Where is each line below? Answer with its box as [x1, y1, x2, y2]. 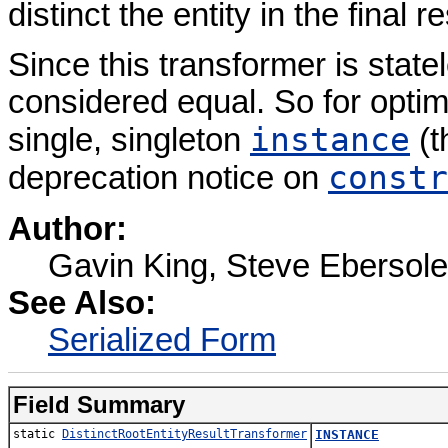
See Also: [8, 284, 156, 321]
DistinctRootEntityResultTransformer [62, 427, 307, 442]
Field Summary [13, 391, 185, 419]
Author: [8, 210, 127, 247]
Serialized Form [48, 321, 276, 358]
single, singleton [8, 122, 250, 159]
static [13, 427, 62, 442]
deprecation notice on [8, 160, 328, 197]
